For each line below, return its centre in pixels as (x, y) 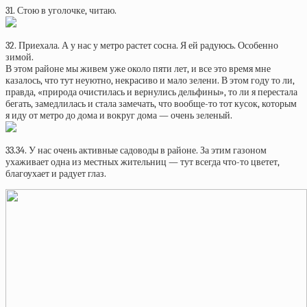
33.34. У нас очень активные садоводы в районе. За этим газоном (136, 150)
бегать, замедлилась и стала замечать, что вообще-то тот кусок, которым (151, 104)
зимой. (20, 57)
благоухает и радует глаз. (56, 174)
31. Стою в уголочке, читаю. (61, 11)
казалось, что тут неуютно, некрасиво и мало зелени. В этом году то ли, (150, 81)
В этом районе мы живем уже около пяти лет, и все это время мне (138, 69)
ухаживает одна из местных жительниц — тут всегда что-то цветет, (143, 162)
